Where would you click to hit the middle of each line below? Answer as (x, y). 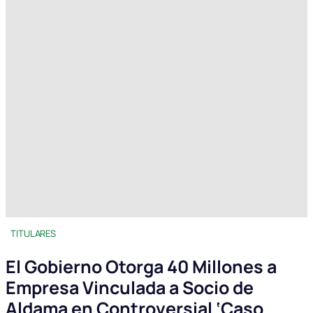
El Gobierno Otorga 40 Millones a (141, 267)
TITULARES (34, 234)
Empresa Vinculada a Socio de (130, 288)
